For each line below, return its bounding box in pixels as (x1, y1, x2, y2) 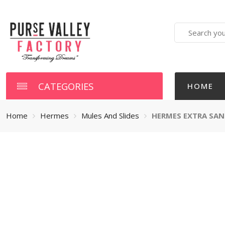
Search (174, 23, 199, 33)
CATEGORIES (38, 79, 93, 92)
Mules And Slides (81, 110, 139, 121)
